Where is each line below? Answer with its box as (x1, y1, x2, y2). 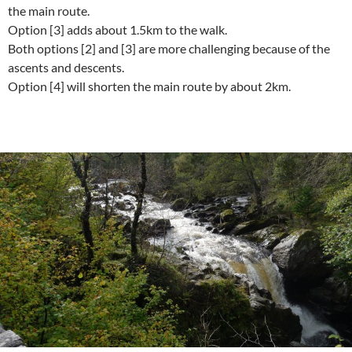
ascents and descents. (8, 60, 124, 75)
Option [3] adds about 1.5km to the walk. (8, 22, 227, 37)
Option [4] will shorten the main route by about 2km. (8, 79, 291, 93)
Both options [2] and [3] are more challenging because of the (8, 41, 330, 56)
